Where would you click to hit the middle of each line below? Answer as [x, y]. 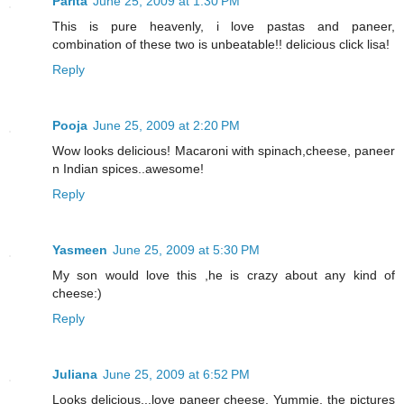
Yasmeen [80, 250]
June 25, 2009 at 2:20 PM [166, 126]
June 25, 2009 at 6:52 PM [176, 375]
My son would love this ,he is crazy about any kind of [224, 275]
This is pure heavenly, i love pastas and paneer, [224, 27]
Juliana [75, 375]
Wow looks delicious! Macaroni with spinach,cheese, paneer [224, 151]
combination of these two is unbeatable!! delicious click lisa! [221, 45]
